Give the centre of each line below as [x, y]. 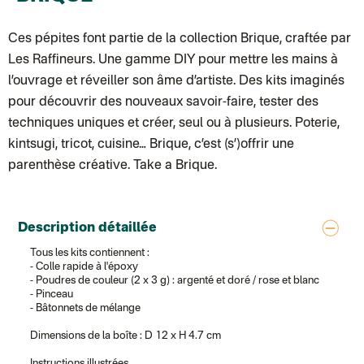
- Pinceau [52, 295]
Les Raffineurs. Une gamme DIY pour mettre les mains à [173, 60]
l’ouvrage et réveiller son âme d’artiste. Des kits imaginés [176, 81]
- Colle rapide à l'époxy [84, 267]
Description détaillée [88, 228]
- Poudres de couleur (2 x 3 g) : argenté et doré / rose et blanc [175, 281]
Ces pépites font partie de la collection [123, 39]
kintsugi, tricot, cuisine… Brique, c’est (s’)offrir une [151, 145]
